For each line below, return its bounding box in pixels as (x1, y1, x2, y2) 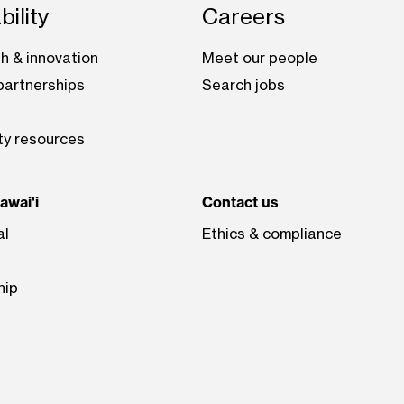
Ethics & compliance (202, 224, 342, 243)
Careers (202, 3, 285, 30)
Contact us (202, 192, 279, 211)
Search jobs (202, 75, 285, 94)
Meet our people (202, 48, 317, 67)
